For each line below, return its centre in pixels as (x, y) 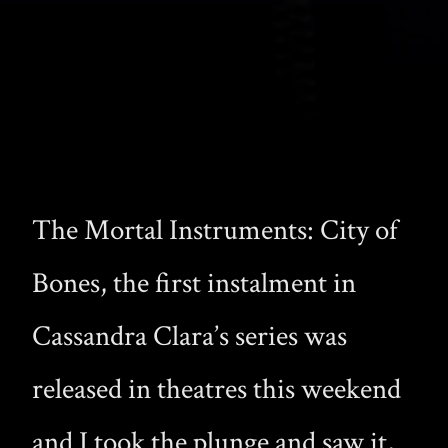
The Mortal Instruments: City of (215, 231)
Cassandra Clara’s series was (189, 337)
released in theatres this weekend (216, 390)
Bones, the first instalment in (194, 284)
